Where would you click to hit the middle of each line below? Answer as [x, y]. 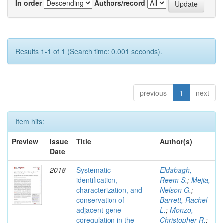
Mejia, [201, 180]
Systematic [93, 170]
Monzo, [181, 210]
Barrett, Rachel [183, 200]
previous [153, 93]
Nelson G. [175, 190]
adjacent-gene [99, 210]
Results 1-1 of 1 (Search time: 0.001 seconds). [89, 51]
